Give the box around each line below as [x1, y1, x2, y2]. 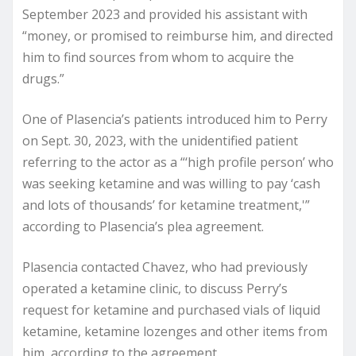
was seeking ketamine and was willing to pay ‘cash [22, 174, 320, 192]
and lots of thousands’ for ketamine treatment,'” [22, 195, 310, 214]
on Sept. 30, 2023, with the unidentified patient [22, 131, 298, 149]
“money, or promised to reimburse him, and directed [22, 26, 333, 44]
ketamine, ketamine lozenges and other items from [22, 322, 327, 340]
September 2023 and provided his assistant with [22, 5, 308, 23]
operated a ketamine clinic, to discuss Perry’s [22, 279, 288, 297]
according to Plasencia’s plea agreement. [22, 217, 264, 235]
